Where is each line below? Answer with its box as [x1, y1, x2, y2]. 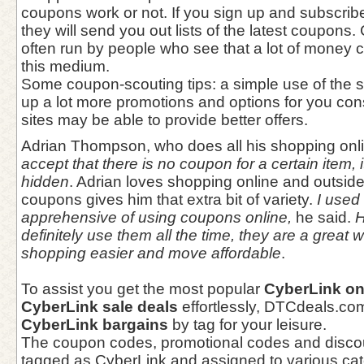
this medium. [21, 58, 110, 75]
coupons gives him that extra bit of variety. [21, 191, 317, 208]
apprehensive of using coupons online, [21, 209, 292, 226]
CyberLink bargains [21, 316, 168, 333]
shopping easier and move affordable [21, 245, 281, 262]
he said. [292, 209, 355, 226]
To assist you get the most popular [21, 280, 264, 297]
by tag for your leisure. [168, 316, 327, 333]
